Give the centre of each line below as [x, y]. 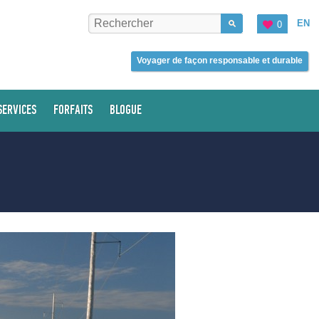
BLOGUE [126, 110]
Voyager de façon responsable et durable [219, 61]
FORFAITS [73, 110]
